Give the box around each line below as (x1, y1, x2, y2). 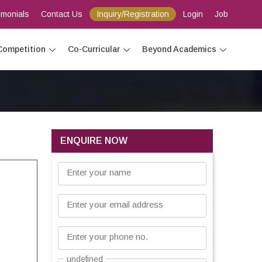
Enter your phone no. (67, 232, 148, 242)
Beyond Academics (142, 44, 216, 54)
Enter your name (67, 167, 131, 177)
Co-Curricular (67, 44, 120, 54)
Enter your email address (67, 199, 163, 209)
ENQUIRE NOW (60, 136, 127, 146)
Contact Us (40, 9, 82, 19)
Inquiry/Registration (96, 9, 169, 19)
